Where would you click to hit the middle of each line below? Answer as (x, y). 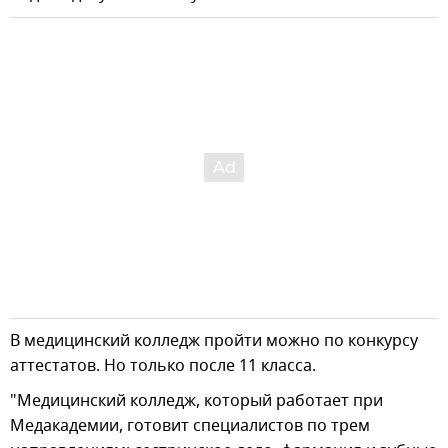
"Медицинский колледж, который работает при (196, 400)
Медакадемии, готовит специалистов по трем (190, 425)
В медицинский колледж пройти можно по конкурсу (214, 340)
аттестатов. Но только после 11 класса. (163, 365)
